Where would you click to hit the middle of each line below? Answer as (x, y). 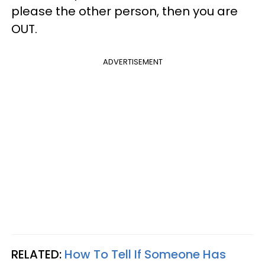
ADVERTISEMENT (132, 62)
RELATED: (38, 254)
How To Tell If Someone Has (145, 254)
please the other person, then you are (125, 11)
